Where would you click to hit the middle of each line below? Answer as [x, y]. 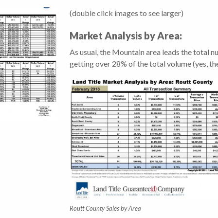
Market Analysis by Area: [126, 36]
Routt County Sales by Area [105, 209]
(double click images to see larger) [127, 13]
